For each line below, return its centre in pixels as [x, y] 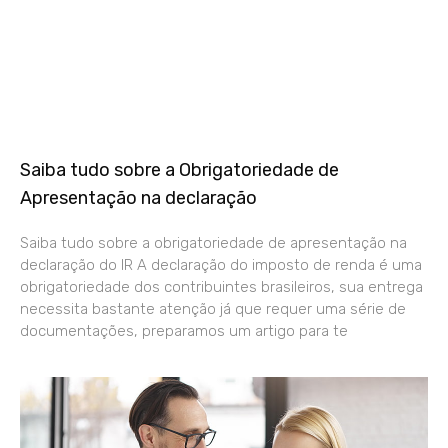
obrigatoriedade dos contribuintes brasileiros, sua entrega [221, 286]
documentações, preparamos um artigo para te [184, 330]
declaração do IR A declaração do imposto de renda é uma [221, 264]
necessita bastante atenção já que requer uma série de [213, 308]
